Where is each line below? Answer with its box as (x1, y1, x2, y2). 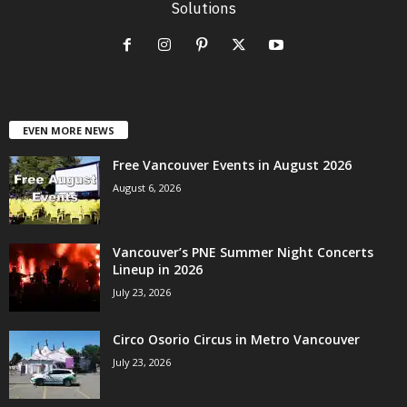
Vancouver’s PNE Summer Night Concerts (113, 243, 373, 262)
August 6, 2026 (113, 181, 181, 195)
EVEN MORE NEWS (23, 124, 114, 138)
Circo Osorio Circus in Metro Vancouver (113, 331, 360, 349)
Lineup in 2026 (113, 261, 203, 279)
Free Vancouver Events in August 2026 (113, 156, 352, 174)
